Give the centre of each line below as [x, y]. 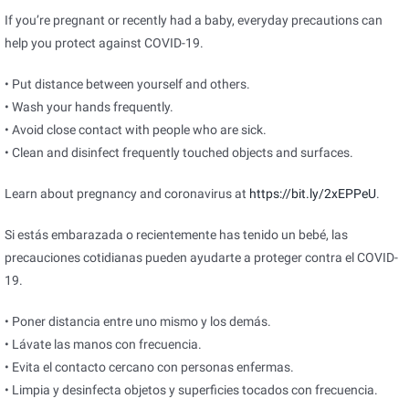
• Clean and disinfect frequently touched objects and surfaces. [179, 153]
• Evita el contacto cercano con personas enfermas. [149, 367]
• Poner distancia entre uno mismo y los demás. [138, 322]
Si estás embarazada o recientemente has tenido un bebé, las [176, 235]
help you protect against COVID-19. [104, 43]
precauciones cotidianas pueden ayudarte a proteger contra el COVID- [201, 258]
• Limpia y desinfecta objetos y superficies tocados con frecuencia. [191, 390]
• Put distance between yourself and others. [127, 84]
